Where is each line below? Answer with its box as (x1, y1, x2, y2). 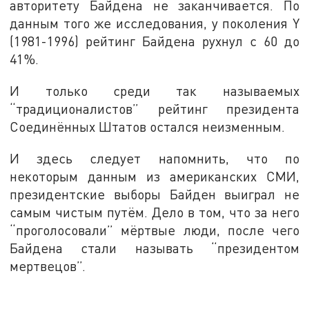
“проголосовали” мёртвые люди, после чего (10, 221, 299, 238)
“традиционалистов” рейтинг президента (10, 101, 299, 117)
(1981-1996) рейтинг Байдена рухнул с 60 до (10, 33, 299, 50)
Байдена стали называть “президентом (10, 239, 299, 256)
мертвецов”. (10, 257, 90, 274)
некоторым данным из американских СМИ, (10, 168, 299, 184)
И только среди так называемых (10, 83, 299, 99)
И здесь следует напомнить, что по (10, 150, 299, 166)
